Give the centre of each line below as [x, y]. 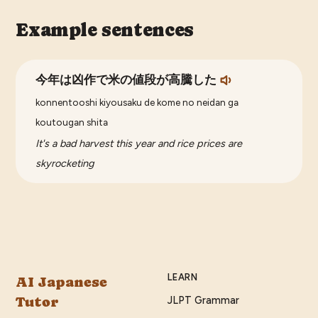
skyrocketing [65, 164]
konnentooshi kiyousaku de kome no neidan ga [137, 103]
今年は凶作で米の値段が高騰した [126, 80]
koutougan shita [72, 122]
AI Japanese [62, 283]
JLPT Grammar [203, 301]
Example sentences [105, 30]
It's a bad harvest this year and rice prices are [139, 144]
